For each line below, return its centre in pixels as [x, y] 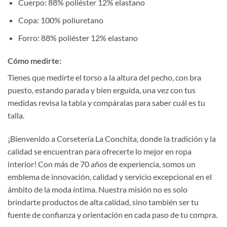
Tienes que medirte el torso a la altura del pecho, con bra [104, 78]
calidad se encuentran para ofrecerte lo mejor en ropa [100, 152]
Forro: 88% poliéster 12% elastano [78, 37]
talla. [16, 116]
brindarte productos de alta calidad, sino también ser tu [103, 202]
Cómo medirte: [35, 61]
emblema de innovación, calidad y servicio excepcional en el [110, 177]
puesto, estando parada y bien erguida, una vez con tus [102, 90]
